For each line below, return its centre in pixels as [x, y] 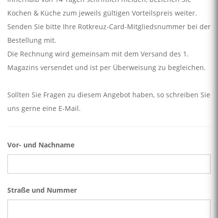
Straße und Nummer [42, 190]
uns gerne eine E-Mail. [44, 108]
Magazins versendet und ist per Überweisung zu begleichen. [107, 67]
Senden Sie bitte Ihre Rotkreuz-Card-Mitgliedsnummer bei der [109, 26]
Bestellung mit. [32, 40]
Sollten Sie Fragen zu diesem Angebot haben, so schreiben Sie [109, 94]
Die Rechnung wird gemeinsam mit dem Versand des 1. [98, 54]
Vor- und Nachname [41, 145]
